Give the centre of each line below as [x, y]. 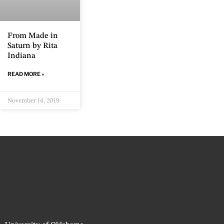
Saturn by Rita [32, 46]
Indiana [21, 56]
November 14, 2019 [33, 100]
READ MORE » [26, 74]
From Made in [33, 36]
